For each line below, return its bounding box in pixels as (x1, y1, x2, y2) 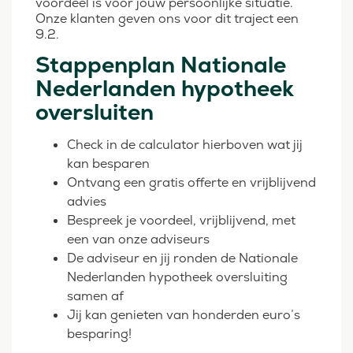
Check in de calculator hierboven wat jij (67, 136, 303, 154)
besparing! (67, 325, 132, 343)
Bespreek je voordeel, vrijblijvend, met (67, 212, 295, 229)
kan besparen (67, 155, 150, 173)
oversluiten (35, 98, 154, 127)
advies (67, 193, 106, 210)
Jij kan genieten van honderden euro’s (67, 307, 300, 324)
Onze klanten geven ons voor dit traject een (35, 10, 299, 28)
